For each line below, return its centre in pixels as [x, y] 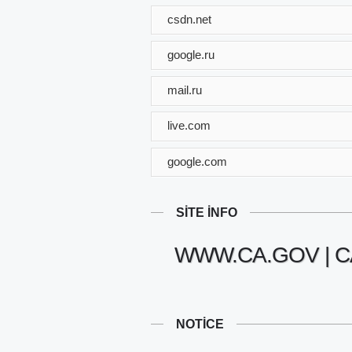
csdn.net [189, 19]
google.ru [191, 54]
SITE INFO [207, 212]
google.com [197, 161]
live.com [189, 125]
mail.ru [185, 90]
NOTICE [200, 324]
